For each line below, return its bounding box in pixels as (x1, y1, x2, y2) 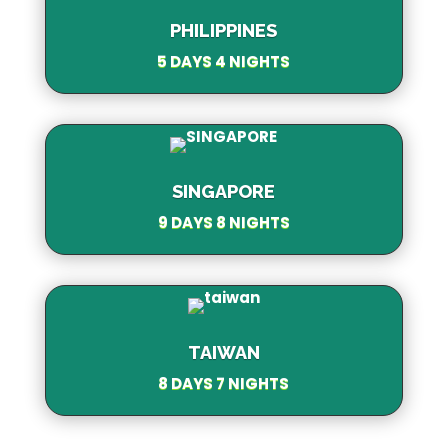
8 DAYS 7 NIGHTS (158, 372, 290, 394)
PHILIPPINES (170, 19, 278, 41)
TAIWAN (187, 341, 260, 363)
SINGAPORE (172, 180, 276, 202)
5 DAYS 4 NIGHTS (157, 50, 291, 72)
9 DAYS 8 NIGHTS (157, 211, 290, 233)
